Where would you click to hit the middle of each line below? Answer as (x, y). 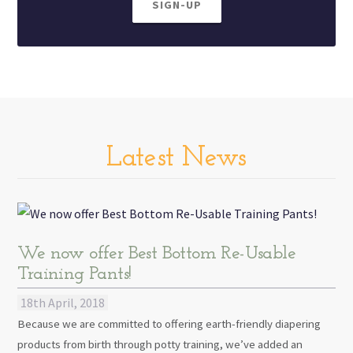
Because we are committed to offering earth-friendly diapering (169, 324)
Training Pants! (74, 275)
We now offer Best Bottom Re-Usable (156, 254)
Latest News (176, 159)
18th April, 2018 (63, 303)
